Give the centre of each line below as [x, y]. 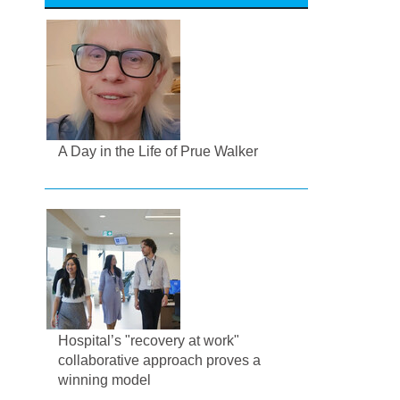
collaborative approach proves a [160, 360]
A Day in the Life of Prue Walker [158, 151]
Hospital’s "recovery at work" [149, 340]
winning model [105, 379]
